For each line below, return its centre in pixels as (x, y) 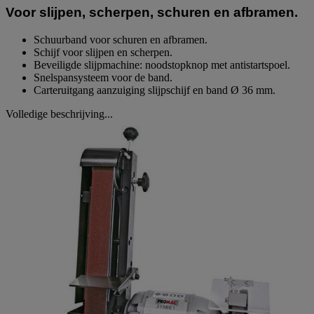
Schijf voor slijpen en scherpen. (103, 53)
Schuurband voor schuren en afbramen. (121, 40)
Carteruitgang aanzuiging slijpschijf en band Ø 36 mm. (155, 90)
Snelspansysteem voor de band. (103, 78)
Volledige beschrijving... (59, 114)
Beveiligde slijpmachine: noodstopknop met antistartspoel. (162, 65)
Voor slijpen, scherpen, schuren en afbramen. (152, 13)
